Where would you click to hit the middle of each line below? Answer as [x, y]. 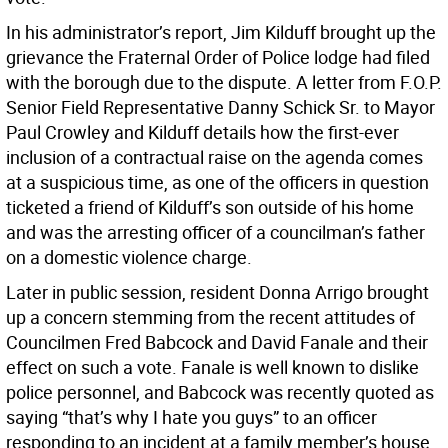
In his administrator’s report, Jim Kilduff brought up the [221, 32]
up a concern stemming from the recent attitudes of [210, 317]
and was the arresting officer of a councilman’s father [215, 232]
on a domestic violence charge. [129, 257]
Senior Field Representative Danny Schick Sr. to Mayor [220, 107]
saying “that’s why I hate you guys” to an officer [191, 417]
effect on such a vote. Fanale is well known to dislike [212, 367]
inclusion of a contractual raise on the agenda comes [214, 157]
